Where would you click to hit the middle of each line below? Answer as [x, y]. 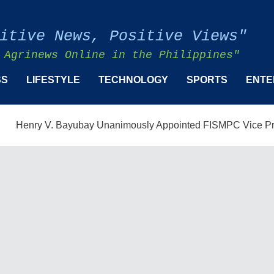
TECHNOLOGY [133, 80]
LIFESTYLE [53, 80]
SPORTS [207, 80]
